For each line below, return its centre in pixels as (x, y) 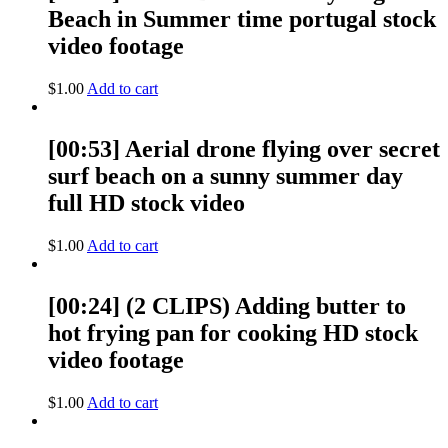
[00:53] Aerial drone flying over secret (244, 149)
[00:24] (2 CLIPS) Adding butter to (227, 305)
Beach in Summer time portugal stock (242, 19)
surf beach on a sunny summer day (225, 176)
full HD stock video (146, 203)
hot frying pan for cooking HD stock (233, 332)
